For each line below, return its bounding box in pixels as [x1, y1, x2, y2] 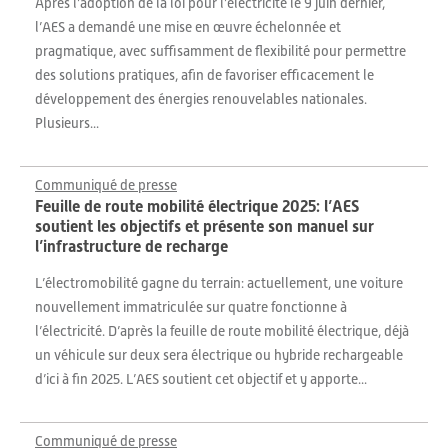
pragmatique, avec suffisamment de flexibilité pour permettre [35, 43, 406, 59]
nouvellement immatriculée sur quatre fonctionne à [35, 299, 347, 315]
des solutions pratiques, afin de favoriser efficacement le [35, 67, 374, 83]
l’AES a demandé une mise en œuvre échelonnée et [35, 19, 341, 35]
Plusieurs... [35, 115, 99, 131]
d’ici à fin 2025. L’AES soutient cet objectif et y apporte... [35, 371, 367, 387]
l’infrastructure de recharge [35, 237, 228, 256]
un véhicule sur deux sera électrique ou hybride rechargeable [35, 347, 403, 363]
